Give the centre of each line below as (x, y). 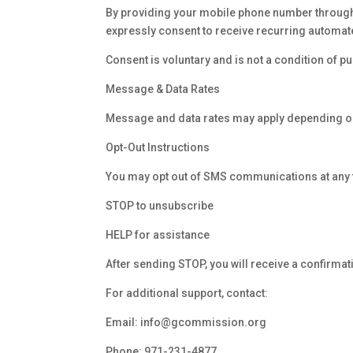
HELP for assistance (158, 235)
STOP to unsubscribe (160, 206)
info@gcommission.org (204, 323)
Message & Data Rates (163, 89)
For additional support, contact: (187, 294)
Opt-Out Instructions (158, 148)
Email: (123, 323)
